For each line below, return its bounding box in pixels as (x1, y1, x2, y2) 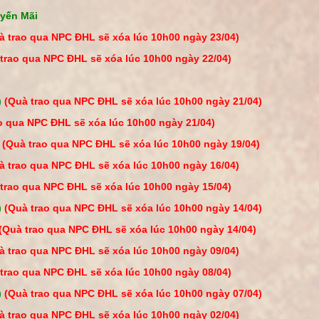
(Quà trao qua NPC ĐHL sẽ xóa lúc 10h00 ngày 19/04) (2, 138, 260, 150)
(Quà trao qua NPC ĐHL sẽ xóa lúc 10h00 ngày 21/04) (4, 95, 262, 107)
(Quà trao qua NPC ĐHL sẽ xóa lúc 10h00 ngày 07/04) (4, 288, 262, 299)
